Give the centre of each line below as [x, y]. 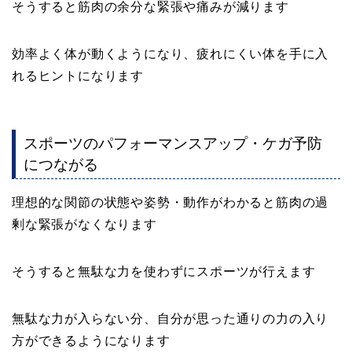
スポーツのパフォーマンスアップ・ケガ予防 [173, 144]
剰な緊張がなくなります [84, 225]
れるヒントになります [78, 75]
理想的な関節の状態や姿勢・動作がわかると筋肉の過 [170, 203]
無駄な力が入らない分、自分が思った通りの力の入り [170, 319]
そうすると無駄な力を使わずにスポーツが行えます [164, 272]
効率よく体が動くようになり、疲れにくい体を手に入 [170, 53]
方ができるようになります [91, 341]
